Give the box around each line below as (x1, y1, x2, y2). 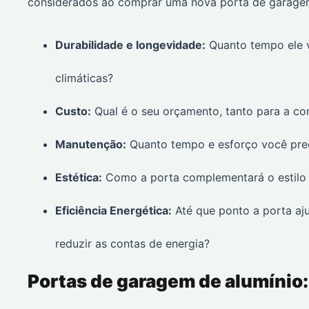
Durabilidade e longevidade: (55, 38, 206, 52)
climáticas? (55, 71, 113, 86)
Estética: (55, 170, 102, 185)
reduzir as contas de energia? (55, 237, 210, 251)
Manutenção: (55, 137, 126, 152)
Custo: (55, 104, 91, 119)
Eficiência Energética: (55, 203, 172, 218)
